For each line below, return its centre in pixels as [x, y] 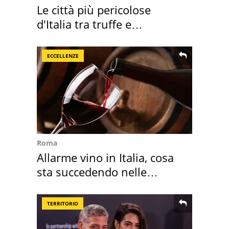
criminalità [65, 38]
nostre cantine [75, 186]
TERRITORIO [63, 203]
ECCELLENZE [63, 55]
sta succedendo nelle [92, 171]
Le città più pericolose [94, 9]
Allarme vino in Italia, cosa [105, 157]
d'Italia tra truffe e [84, 24]
